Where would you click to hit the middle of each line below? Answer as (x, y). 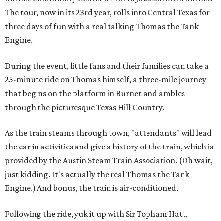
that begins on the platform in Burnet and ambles (95, 93)
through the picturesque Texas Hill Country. (85, 107)
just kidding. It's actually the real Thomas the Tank (97, 174)
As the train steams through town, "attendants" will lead (108, 133)
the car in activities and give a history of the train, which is (109, 147)
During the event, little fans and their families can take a (107, 66)
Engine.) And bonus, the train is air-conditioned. (92, 188)
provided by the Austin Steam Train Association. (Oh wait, (109, 160)
